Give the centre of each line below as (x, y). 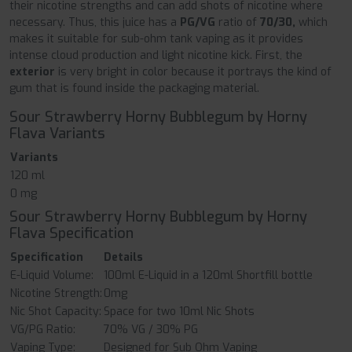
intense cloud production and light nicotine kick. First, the (156, 56)
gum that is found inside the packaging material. (134, 89)
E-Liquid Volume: (52, 276)
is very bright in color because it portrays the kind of (195, 72)
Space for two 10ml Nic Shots (179, 312)
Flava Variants (57, 134)
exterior (34, 72)
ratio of (236, 23)
